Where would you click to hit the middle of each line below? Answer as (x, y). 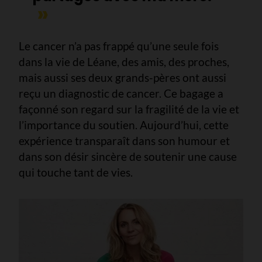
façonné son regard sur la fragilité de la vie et (129, 109)
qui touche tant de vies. (76, 172)
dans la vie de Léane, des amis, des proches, (124, 61)
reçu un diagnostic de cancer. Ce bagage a (121, 93)
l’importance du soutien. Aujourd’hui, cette (124, 125)
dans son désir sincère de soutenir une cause (128, 156)
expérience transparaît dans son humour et (124, 140)
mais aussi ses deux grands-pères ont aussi (123, 77)
